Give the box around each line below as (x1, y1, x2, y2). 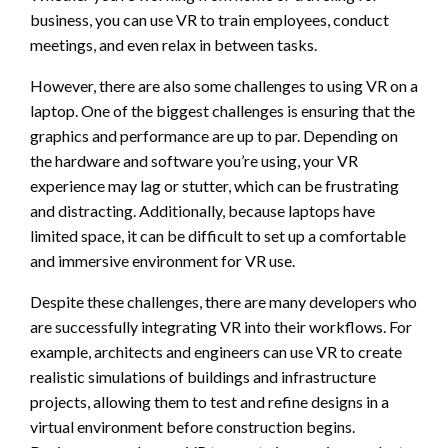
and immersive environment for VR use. (30, 250, 295, 270)
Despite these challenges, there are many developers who (30, 291, 417, 311)
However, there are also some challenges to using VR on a (30, 75, 418, 95)
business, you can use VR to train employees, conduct (30, 9, 389, 29)
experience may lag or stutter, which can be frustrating (30, 175, 399, 195)
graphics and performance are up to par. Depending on (30, 125, 398, 145)
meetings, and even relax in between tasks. (30, 34, 317, 54)
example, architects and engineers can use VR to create (30, 341, 402, 361)
